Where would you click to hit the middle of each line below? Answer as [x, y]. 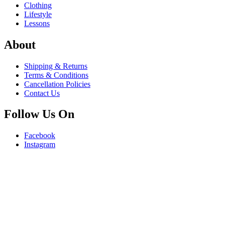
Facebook [40, 136]
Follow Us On [39, 114]
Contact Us [42, 93]
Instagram [40, 145]
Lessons [37, 23]
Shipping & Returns [56, 66]
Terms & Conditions [56, 75]
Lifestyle [38, 14]
